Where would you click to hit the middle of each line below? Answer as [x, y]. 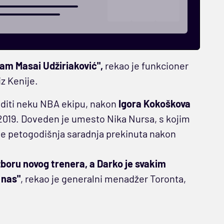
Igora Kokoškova [154, 104]
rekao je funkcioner [145, 66]
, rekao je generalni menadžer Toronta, [103, 179]
